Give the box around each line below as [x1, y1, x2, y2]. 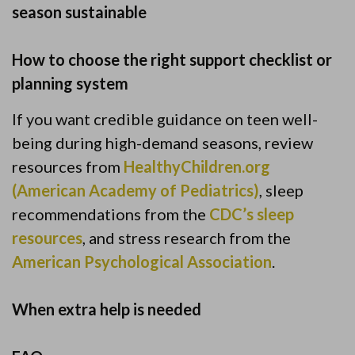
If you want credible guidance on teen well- [12, 109, 318, 128]
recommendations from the [12, 204, 209, 223]
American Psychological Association [12, 252, 272, 271]
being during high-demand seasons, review [12, 133, 313, 152]
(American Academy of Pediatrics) [12, 181, 259, 200]
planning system [12, 74, 128, 93]
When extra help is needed [12, 300, 201, 319]
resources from [12, 157, 124, 176]
